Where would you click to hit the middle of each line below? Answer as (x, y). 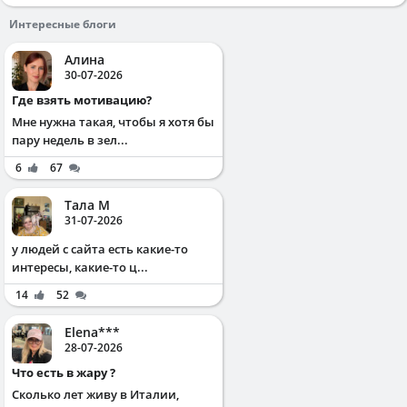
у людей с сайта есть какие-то (100, 248)
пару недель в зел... (70, 139)
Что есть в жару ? (68, 372)
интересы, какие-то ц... (80, 267)
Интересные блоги (63, 24)
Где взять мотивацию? (85, 99)
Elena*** (92, 332)
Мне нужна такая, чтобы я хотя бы (113, 121)
